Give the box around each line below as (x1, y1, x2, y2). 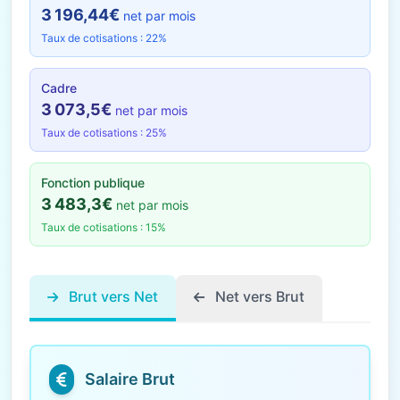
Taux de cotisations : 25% (41, 126, 167, 139)
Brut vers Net (65, 287, 158, 305)
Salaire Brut (85, 370, 175, 388)
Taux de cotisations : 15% (41, 221, 166, 234)
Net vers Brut (212, 287, 304, 305)
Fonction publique (41, 175, 145, 190)
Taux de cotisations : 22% (41, 31, 167, 45)
